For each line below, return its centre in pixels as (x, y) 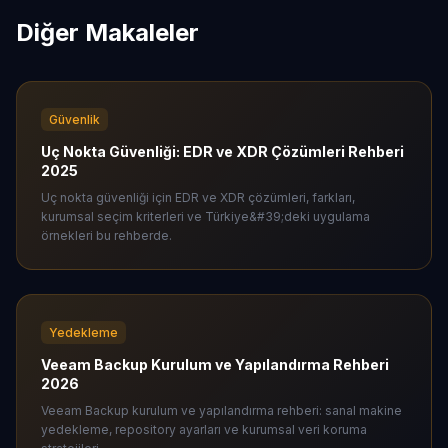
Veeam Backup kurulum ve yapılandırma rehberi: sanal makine (221, 410)
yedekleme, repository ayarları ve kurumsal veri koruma (204, 429)
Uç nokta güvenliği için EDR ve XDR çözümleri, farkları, (198, 197)
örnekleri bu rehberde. (106, 235)
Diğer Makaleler (107, 32)
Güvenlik (74, 119)
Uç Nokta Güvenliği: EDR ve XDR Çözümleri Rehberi (222, 151)
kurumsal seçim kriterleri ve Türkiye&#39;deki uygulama (205, 216)
